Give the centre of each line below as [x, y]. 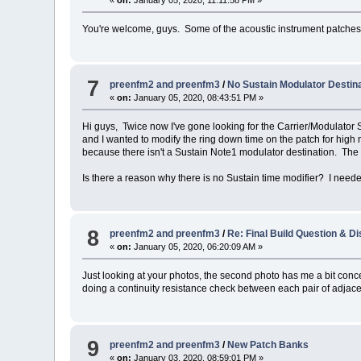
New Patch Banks [268, 344]
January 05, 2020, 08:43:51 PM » [198, 97]
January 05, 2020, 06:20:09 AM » [197, 247]
